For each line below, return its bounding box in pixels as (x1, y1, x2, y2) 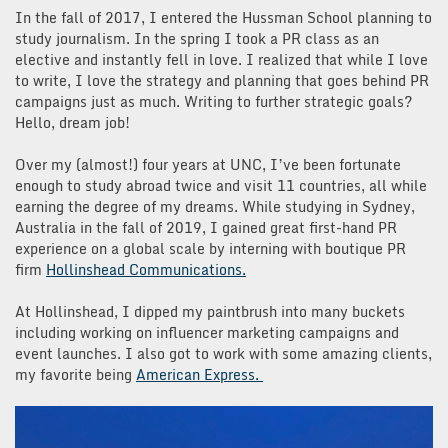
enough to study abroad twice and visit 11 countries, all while (15, 174, 427, 198)
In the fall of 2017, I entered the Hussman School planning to (15, 6, 432, 30)
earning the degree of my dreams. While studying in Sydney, (15, 195, 415, 219)
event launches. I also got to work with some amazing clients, (15, 342, 432, 366)
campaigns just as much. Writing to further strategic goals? (15, 90, 412, 114)
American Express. (136, 363, 263, 387)
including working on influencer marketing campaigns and (15, 321, 399, 345)
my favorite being (15, 363, 136, 387)
